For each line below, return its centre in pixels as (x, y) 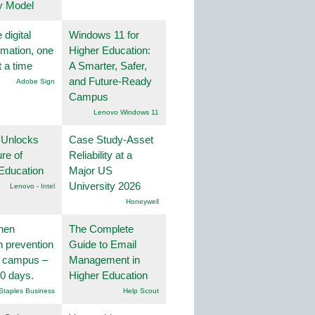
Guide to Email (103, 244)
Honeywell (142, 201)
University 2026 (105, 186)
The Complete (101, 229)
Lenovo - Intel (32, 186)
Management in (104, 259)
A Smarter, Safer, (108, 65)
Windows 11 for (104, 34)
